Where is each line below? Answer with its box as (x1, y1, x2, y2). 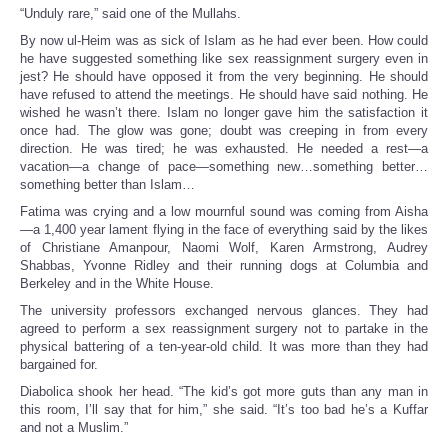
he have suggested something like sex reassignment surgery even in (20, 51, 428, 67)
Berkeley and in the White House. (20, 276, 214, 292)
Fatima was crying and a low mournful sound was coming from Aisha (20, 204, 428, 220)
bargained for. (20, 357, 98, 373)
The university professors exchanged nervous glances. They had (20, 303, 428, 319)
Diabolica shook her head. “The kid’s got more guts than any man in (20, 384, 428, 400)
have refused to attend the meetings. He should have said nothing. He (20, 87, 428, 103)
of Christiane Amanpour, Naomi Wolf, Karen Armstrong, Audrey (20, 240, 428, 256)
